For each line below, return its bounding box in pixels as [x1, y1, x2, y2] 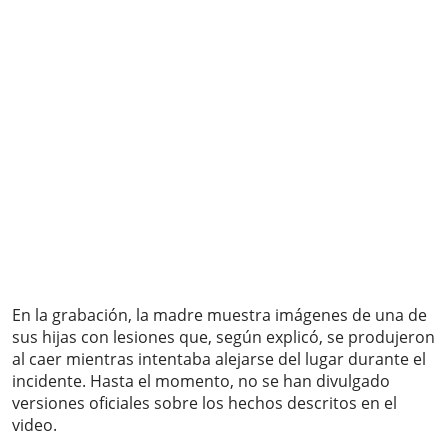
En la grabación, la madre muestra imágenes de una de [12, 303, 427, 326]
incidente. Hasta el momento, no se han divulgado [12, 369, 390, 392]
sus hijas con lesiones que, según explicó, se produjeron [12, 325, 435, 348]
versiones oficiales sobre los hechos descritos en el [12, 391, 397, 414]
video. [12, 413, 57, 436]
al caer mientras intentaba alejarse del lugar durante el [12, 347, 426, 370]
